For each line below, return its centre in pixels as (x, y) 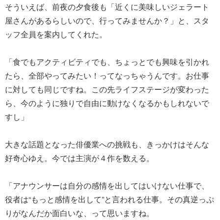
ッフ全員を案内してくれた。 (56, 34)
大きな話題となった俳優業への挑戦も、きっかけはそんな (107, 144)
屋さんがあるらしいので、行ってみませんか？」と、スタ (107, 20)
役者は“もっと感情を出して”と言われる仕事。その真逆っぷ (110, 199)
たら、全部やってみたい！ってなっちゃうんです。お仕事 (107, 75)
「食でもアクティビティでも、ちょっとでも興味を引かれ (107, 61)
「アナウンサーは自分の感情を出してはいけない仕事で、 (107, 185)
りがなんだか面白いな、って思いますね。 (80, 213)
